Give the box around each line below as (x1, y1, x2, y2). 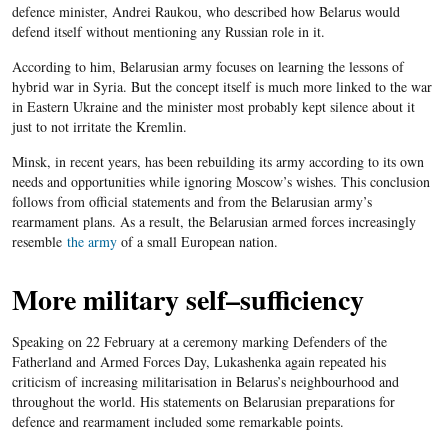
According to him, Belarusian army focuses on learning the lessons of (11, 57, 404, 76)
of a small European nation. (116, 232, 278, 251)
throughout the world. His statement (11, 392, 216, 411)
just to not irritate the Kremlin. (11, 117, 187, 136)
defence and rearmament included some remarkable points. (11, 412, 344, 431)
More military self (11, 279, 226, 320)
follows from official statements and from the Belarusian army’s (11, 192, 372, 211)
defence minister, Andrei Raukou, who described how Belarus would (11, 2, 400, 21)
